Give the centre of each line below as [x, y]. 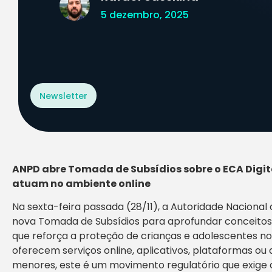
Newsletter [63, 96]
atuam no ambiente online [81, 184]
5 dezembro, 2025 [145, 15]
